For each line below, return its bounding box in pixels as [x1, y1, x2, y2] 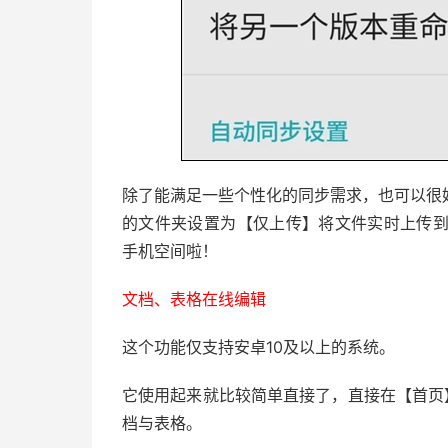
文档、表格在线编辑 [122, 289, 266, 309]
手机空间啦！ [122, 241, 218, 261]
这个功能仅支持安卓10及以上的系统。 [122, 337, 395, 357]
